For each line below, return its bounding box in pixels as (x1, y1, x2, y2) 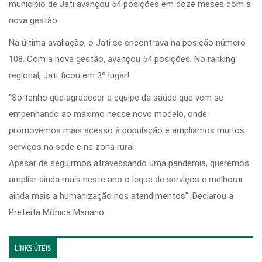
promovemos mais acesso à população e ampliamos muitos (9, 125, 244, 136)
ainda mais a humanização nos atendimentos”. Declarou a (9, 190, 233, 201)
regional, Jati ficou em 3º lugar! (9, 70, 129, 81)
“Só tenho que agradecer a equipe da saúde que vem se (9, 92, 223, 103)
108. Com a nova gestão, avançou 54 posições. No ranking (9, 53, 235, 64)
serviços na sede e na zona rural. (9, 141, 136, 152)
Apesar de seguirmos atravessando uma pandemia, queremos (9, 157, 249, 168)
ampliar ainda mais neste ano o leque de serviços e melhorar (9, 174, 243, 185)
